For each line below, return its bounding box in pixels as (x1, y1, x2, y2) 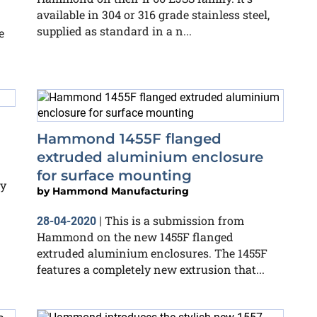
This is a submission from (105, 213, 244, 228)
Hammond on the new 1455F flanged (37, 229, 234, 244)
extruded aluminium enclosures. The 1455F (37, 246, 267, 260)
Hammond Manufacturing (52, 185, 189, 197)
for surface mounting (37, 167, 192, 184)
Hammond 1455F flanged (37, 130, 221, 147)
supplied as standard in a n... (37, 23, 192, 38)
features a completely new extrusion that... (37, 262, 265, 277)
